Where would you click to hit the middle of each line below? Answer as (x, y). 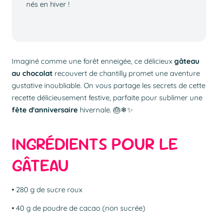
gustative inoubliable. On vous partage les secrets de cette (109, 86)
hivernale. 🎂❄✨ (105, 110)
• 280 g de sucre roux (47, 190)
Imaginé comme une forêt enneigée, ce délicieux (93, 61)
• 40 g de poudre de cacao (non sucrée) (79, 208)
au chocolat (32, 73)
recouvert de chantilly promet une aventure (126, 73)
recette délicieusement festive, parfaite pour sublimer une (107, 98)
